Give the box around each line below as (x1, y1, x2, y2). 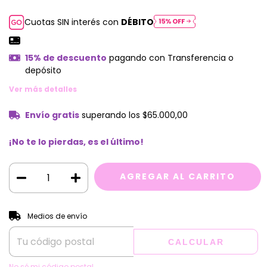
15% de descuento (24, 52, 107, 64)
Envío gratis (24, 109, 79, 122)
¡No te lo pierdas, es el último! (9, 136, 144, 148)
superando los (81, 109, 142, 122)
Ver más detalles (9, 84, 77, 95)
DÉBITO (121, 16, 154, 29)
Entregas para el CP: (9, 209, 82, 219)
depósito (24, 64, 61, 77)
